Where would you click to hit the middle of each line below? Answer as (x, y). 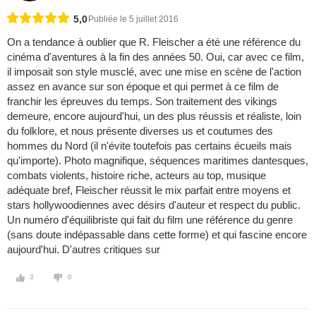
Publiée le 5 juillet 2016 (133, 19)
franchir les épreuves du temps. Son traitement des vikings (142, 102)
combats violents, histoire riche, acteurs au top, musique (136, 176)
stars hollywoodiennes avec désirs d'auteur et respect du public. (154, 205)
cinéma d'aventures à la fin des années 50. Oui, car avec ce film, (156, 57)
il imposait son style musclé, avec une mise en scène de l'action (154, 72)
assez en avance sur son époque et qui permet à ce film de (143, 87)
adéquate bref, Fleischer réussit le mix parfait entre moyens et (149, 190)
